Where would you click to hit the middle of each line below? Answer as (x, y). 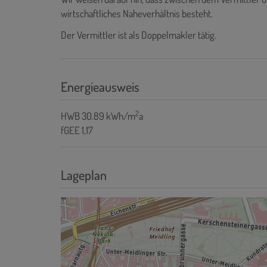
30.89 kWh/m (108, 116)
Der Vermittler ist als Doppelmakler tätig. (139, 35)
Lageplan (84, 174)
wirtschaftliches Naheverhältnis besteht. (137, 13)
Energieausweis (100, 86)
